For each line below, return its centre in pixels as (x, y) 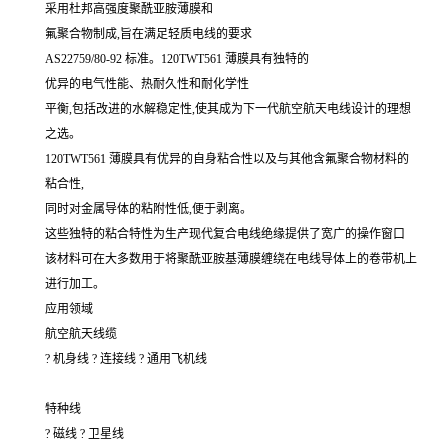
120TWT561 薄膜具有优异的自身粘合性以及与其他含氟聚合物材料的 (227, 159)
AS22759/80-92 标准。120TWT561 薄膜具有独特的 (177, 59)
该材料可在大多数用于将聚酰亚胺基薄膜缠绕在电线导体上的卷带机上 (231, 259)
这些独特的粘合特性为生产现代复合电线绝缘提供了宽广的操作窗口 (225, 234)
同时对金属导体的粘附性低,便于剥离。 (148, 209)
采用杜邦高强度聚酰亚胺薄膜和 (129, 9)
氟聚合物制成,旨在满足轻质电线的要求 (148, 34)
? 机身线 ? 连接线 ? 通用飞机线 (126, 359)
